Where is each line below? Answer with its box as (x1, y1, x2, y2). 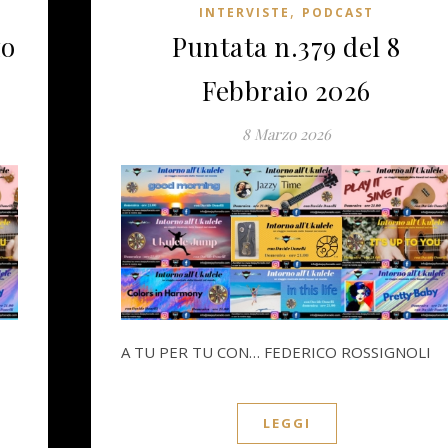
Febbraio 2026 (202, 73, 371, 109)
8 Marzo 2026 (242, 124, 331, 145)
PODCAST (302, 4, 374, 22)
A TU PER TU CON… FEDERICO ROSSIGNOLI (121, 342, 431, 363)
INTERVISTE (199, 4, 290, 22)
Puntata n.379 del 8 (172, 29, 401, 65)
